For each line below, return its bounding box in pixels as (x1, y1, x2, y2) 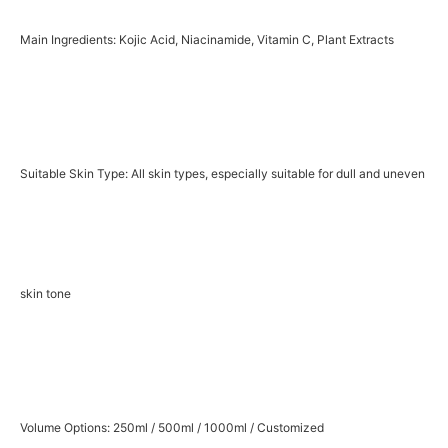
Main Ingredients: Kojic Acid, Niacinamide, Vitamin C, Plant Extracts (20, 31, 394, 47)
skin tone (20, 285, 71, 301)
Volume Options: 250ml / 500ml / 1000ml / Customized (20, 420, 324, 436)
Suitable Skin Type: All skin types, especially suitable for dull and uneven (20, 165, 425, 181)
